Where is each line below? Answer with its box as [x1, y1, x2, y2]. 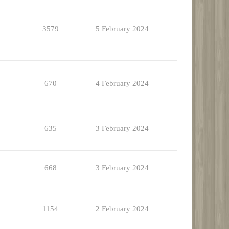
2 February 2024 [95, 204, 149, 213]
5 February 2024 [95, 25, 149, 33]
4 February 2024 [95, 79, 149, 88]
